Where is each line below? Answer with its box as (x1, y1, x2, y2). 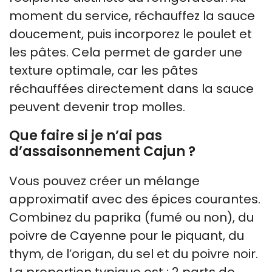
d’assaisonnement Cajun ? (9, 141, 195, 161)
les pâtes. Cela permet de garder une (9, 43, 242, 61)
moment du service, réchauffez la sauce (9, 7, 255, 24)
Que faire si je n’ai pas (9, 126, 162, 145)
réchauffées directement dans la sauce (9, 80, 254, 97)
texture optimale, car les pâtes (9, 61, 198, 79)
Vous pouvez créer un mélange (9, 172, 200, 189)
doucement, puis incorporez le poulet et (9, 25, 252, 42)
